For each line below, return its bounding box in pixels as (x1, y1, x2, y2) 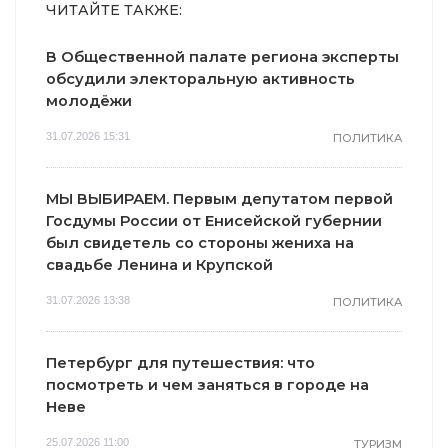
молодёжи (46, 91, 132, 110)
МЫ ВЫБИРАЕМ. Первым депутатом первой (46, 189, 393, 208)
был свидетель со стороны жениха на (46, 233, 354, 252)
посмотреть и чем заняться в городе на (46, 375, 369, 394)
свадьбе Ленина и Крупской (46, 255, 273, 274)
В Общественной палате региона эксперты (46, 47, 399, 66)
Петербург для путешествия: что (46, 353, 315, 372)
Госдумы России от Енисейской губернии (46, 211, 382, 230)
